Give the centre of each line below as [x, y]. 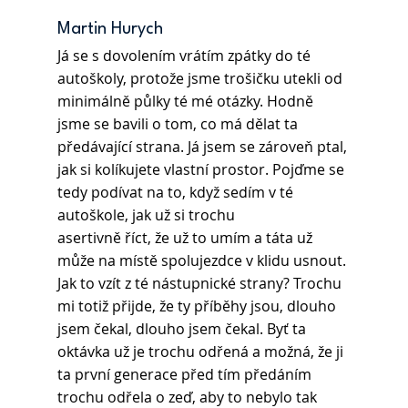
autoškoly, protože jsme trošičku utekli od [201, 79]
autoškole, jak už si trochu [146, 215]
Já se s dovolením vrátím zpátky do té [185, 56]
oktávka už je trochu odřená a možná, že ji [202, 352]
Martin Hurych [112, 30]
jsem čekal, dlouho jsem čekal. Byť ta [183, 329]
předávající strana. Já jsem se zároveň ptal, [204, 147]
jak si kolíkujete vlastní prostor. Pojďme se [202, 170]
